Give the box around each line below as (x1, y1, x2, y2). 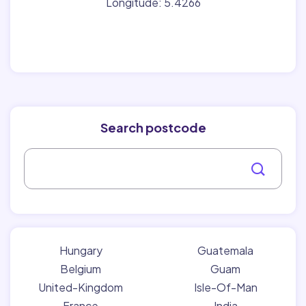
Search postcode (100, 120, 206, 135)
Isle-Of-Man (193, 280, 258, 294)
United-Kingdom (38, 280, 123, 294)
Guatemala (197, 243, 253, 258)
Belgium (60, 262, 101, 276)
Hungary (59, 243, 102, 258)
